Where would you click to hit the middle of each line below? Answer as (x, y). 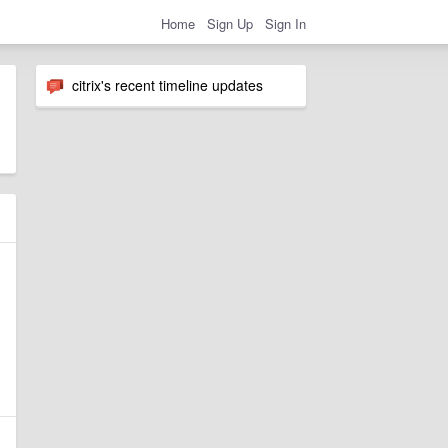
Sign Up (230, 23)
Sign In (285, 23)
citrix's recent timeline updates (163, 85)
